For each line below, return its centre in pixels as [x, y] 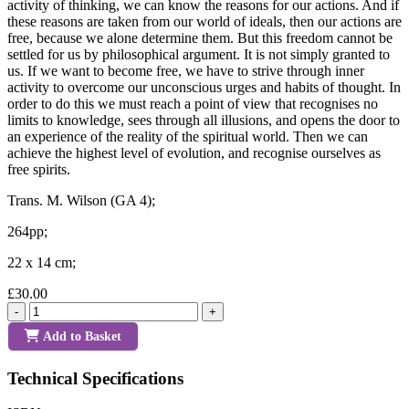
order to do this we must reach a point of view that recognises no [193, 103]
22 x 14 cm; [42, 262]
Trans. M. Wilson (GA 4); [81, 200]
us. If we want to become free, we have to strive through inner [186, 70]
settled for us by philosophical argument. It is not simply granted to [199, 54]
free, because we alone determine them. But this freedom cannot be [200, 37]
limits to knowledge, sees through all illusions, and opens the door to [204, 120]
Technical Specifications [95, 378]
